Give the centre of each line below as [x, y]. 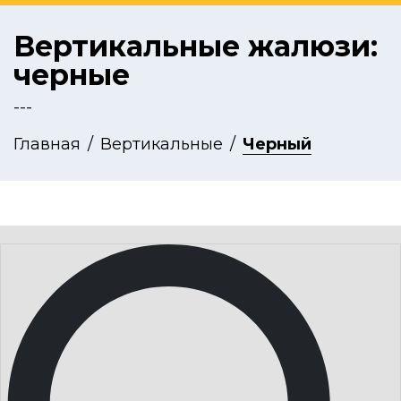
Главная [47, 144]
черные [72, 75]
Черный [277, 144]
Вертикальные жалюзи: [196, 46]
